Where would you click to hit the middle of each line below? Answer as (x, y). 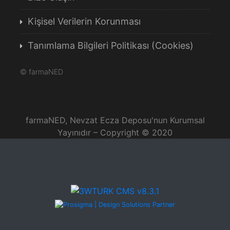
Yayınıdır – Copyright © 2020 (115, 132)
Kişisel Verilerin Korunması (84, 21)
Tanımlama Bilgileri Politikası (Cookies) (111, 45)
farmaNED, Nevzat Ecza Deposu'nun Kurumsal (115, 120)
